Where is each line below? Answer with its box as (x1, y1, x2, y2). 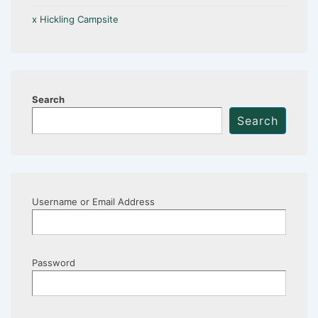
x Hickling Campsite (32, 13, 119, 26)
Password (32, 257, 75, 269)
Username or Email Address (32, 196, 155, 208)
